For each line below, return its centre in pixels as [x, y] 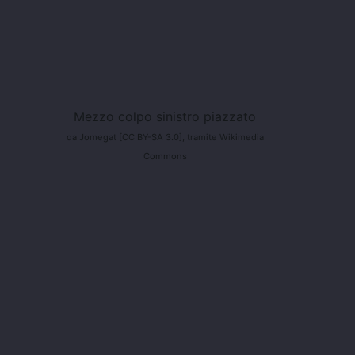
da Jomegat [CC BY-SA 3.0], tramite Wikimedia [165, 137]
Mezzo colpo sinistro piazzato [165, 117]
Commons [165, 157]
